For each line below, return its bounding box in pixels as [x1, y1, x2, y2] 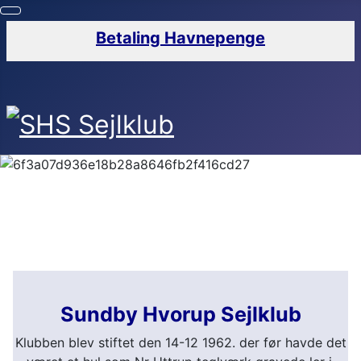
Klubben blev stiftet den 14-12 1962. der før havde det [15, 334, 346, 351]
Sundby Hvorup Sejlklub [60, 302, 301, 327]
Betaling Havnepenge [96, 28, 265, 48]
